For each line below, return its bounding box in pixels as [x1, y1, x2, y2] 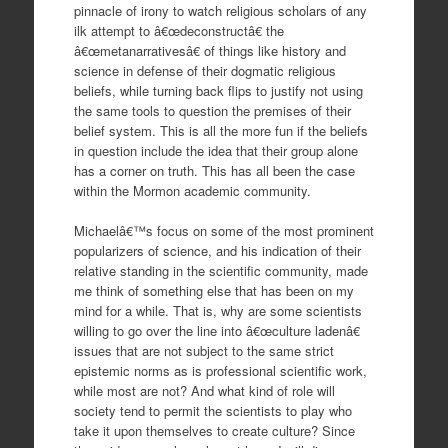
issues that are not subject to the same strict [73, 340, 334, 360]
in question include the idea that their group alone [73, 141, 358, 160]
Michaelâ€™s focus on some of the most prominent [73, 220, 374, 240]
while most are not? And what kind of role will [73, 380, 335, 400]
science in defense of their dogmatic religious [73, 61, 336, 80]
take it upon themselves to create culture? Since [73, 420, 355, 440]
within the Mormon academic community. [73, 181, 311, 200]
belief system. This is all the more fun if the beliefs [73, 121, 368, 140]
